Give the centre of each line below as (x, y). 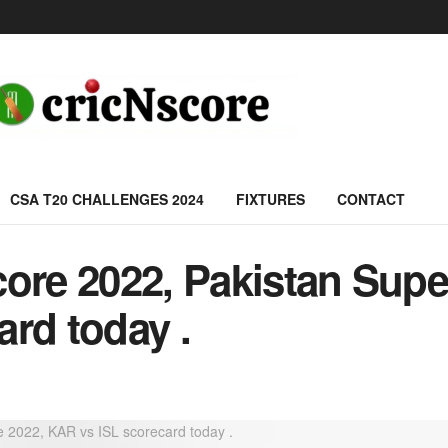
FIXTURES (270, 199)
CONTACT (371, 199)
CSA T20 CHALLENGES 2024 (107, 199)
